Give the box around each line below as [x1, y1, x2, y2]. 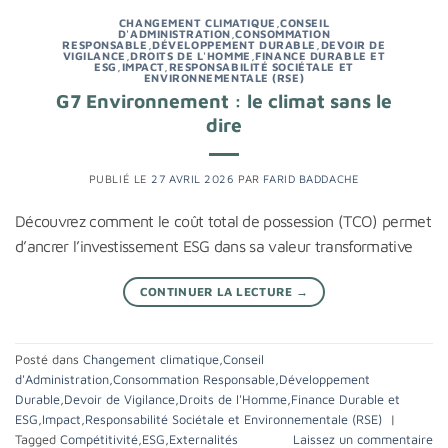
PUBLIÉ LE [88, 171, 152, 185]
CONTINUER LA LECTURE [139, 283, 297, 299]
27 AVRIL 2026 [151, 171, 235, 185]
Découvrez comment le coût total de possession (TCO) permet [15, 211, 432, 230]
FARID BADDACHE [263, 171, 360, 185]
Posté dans [15, 352, 83, 368]
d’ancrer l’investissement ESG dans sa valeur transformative [15, 236, 413, 255]
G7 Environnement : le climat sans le [56, 88, 392, 112]
